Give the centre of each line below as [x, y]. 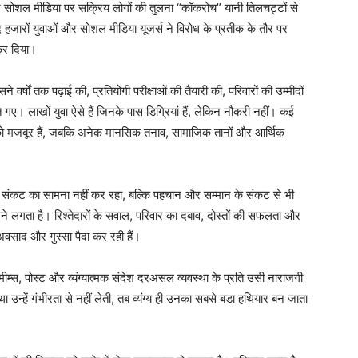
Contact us [183, 267]
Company [205, 205]
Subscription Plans [204, 291]
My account [185, 316]
